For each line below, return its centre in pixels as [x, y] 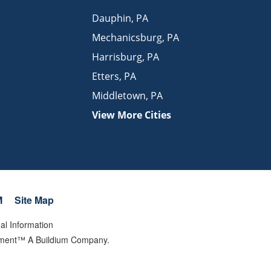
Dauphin [112, 18]
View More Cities [132, 115]
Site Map [34, 200]
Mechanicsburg [127, 37]
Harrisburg [117, 57]
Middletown [119, 95]
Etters [106, 76]
